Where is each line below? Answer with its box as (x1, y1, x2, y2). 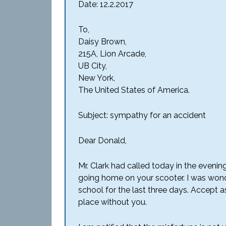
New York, (78, 73, 115, 83)
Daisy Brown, (78, 37, 127, 46)
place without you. (78, 197, 147, 207)
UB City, (78, 61, 107, 71)
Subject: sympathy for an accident (78, 110, 206, 120)
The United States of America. (78, 85, 190, 95)
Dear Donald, (78, 136, 127, 145)
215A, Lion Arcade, (78, 49, 146, 59)
